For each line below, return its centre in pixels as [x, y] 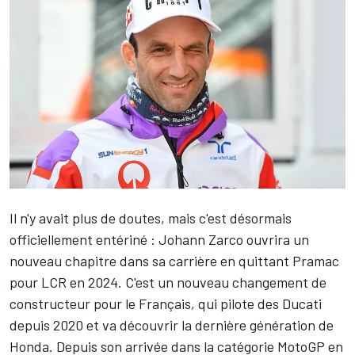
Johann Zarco [201, 239]
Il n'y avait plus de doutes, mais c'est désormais [151, 218]
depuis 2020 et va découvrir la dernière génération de [172, 324]
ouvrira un [276, 239]
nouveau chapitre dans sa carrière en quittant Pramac [174, 260]
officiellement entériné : [84, 239]
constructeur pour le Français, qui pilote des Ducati [166, 303]
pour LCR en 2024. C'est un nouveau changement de [168, 282]
